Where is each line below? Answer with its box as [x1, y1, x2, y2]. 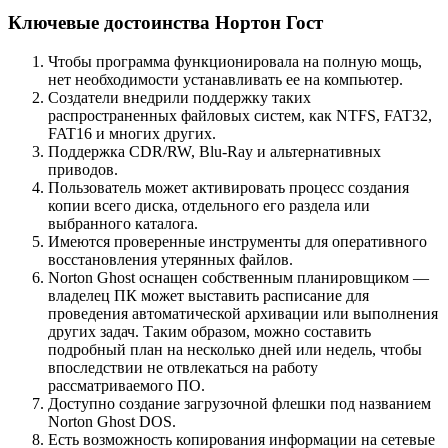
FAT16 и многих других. [48, 125, 216, 143]
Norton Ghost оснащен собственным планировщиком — [48, 269, 429, 287]
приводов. [48, 161, 118, 179]
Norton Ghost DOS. [48, 413, 176, 431]
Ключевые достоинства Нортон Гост [8, 12, 323, 34]
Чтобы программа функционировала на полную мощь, [48, 53, 422, 71]
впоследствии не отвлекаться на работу [48, 359, 318, 377]
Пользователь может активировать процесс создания [48, 179, 409, 197]
